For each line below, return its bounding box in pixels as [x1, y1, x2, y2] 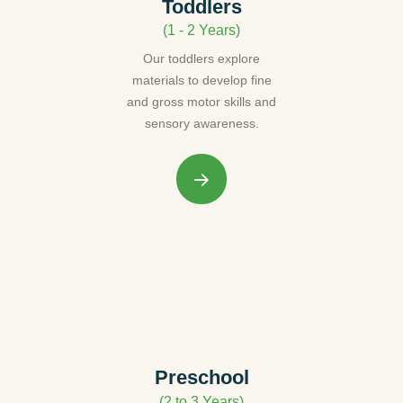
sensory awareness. [144, 116, 259, 131]
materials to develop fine [131, 73, 272, 88]
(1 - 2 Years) [163, 22, 240, 39]
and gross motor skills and [127, 94, 276, 110]
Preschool [154, 366, 249, 390]
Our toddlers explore [143, 51, 260, 67]
